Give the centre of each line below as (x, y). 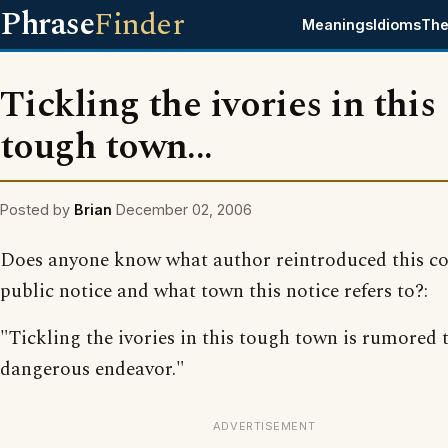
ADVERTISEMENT (264, 426)
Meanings (338, 24)
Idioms (397, 24)
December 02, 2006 (184, 209)
